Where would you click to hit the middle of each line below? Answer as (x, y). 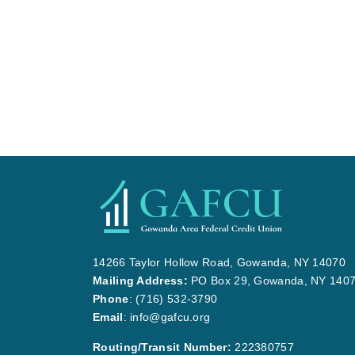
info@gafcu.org (170, 317)
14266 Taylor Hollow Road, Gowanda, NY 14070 (219, 262)
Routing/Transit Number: (162, 347)
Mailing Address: (140, 280)
